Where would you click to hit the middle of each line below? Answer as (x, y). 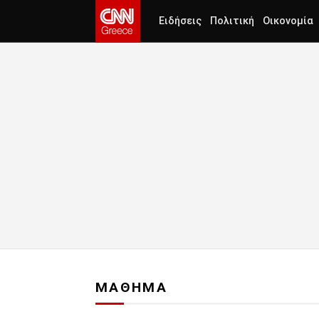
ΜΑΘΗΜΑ (131, 288)
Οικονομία (288, 21)
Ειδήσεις (180, 21)
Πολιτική (232, 21)
